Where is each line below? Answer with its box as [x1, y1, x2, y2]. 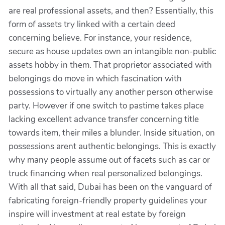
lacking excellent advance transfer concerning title [9, 114, 199, 125]
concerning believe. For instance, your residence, [9, 32, 192, 44]
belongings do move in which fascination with [9, 73, 182, 84]
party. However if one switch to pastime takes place [9, 100, 204, 111]
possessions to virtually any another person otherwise [9, 86, 213, 98]
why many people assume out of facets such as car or [9, 154, 210, 166]
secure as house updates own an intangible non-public [9, 46, 216, 57]
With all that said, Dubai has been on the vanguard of [9, 181, 212, 193]
